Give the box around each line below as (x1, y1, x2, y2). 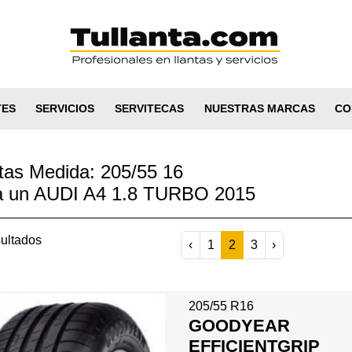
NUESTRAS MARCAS (203, 102, 315, 115)
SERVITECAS (115, 102, 184, 115)
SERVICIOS (35, 102, 95, 115)
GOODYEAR (188, 315, 290, 335)
